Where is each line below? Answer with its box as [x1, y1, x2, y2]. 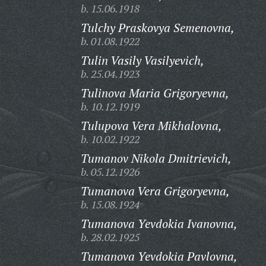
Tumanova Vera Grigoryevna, [80, 183, 230, 199]
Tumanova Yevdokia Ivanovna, [80, 216, 237, 232]
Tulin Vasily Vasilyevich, [80, 52, 204, 68]
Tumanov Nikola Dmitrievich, [80, 150, 232, 166]
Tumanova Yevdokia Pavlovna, [80, 248, 237, 264]
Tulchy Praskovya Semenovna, [80, 20, 235, 36]
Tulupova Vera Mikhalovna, [80, 118, 222, 134]
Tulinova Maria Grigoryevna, [80, 85, 229, 101]
